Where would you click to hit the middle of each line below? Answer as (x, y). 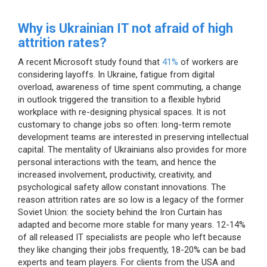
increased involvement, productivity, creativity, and (115, 174)
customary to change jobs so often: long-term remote (125, 124)
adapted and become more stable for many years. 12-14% (132, 224)
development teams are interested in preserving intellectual (133, 137)
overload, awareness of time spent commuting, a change (130, 87)
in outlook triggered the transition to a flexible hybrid (119, 99)
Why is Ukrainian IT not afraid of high (125, 28)
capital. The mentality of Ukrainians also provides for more (132, 149)
